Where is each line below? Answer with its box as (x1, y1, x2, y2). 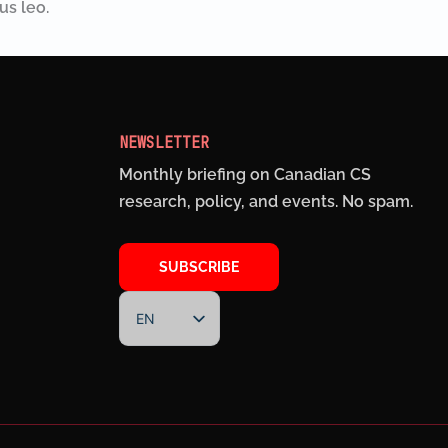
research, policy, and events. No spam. (119, 192, 414, 212)
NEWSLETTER (119, 133, 210, 154)
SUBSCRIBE (159, 259, 240, 276)
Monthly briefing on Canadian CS (119, 165, 372, 185)
